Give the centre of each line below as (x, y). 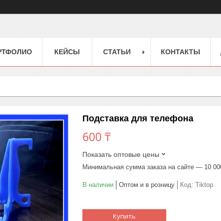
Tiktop (204, 184)
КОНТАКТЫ (181, 52)
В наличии (98, 184)
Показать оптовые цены (121, 154)
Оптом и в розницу (147, 184)
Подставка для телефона (138, 118)
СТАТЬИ (117, 52)
